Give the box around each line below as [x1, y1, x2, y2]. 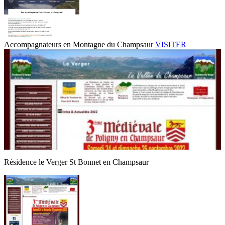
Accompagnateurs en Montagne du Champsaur [4, 40, 155, 49]
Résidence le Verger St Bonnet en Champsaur [4, 158, 149, 167]
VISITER [155, 40, 186, 49]
